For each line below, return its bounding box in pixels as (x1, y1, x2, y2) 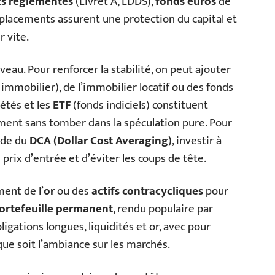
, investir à (172, 131, 222, 150)
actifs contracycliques (91, 181, 203, 201)
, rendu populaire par (113, 199, 213, 219)
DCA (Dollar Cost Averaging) (29, 131, 172, 150)
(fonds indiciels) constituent (71, 95, 208, 115)
